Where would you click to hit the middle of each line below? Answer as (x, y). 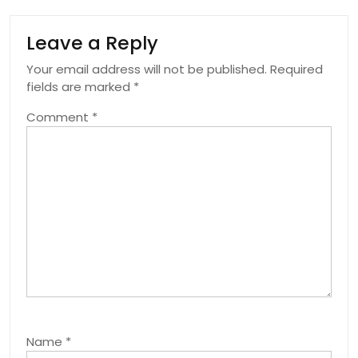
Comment (59, 117)
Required (296, 70)
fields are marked (80, 87)
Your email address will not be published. (147, 70)
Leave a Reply (92, 43)
